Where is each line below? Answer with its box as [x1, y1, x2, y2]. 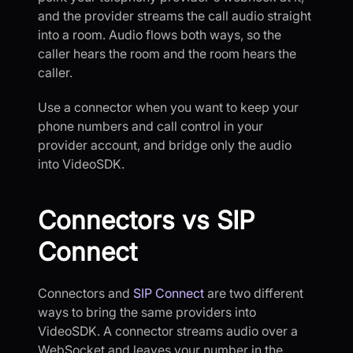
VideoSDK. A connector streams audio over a [38, 322, 298, 339]
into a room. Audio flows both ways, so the [38, 26, 281, 43]
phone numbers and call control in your [38, 117, 263, 134]
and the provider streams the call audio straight [38, 7, 311, 24]
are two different [204, 284, 303, 301]
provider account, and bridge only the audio [38, 136, 292, 153]
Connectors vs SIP [38, 204, 255, 236]
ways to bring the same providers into [38, 303, 256, 320]
